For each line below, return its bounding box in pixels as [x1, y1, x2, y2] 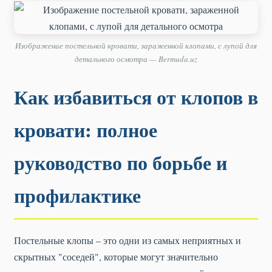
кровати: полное [14, 115, 157, 144]
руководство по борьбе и [14, 148, 227, 177]
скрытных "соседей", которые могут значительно [14, 250, 218, 263]
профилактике [14, 181, 141, 209]
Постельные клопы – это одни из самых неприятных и [14, 234, 241, 246]
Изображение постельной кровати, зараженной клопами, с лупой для [15, 40, 257, 51]
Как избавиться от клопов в [14, 83, 258, 111]
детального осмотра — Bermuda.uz [75, 53, 197, 64]
